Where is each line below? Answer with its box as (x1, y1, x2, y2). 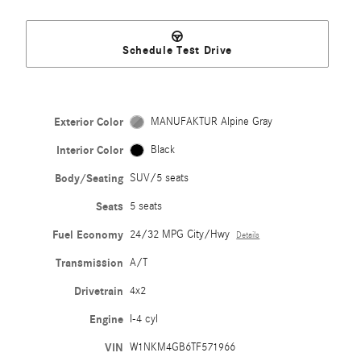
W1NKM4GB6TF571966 (130, 341, 236, 355)
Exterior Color (54, 115, 124, 130)
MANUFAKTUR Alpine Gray (150, 115, 272, 129)
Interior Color (56, 143, 124, 158)
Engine (89, 313, 124, 327)
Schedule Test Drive (122, 43, 233, 57)
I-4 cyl (130, 313, 159, 326)
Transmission (56, 256, 124, 271)
